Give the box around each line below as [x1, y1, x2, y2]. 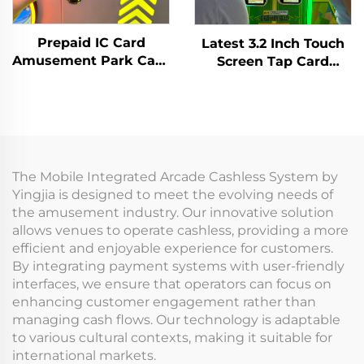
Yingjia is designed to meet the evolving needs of [12, 187, 333, 203]
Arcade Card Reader [204, 89, 342, 106]
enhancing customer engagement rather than [12, 294, 316, 310]
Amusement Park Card [12, 52, 170, 68]
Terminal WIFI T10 [211, 71, 335, 88]
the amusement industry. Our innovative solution [12, 205, 334, 221]
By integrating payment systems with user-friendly [12, 258, 344, 275]
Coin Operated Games [15, 123, 167, 140]
